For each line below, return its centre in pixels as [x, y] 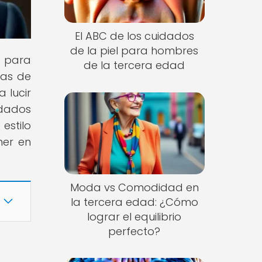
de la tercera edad [135, 65]
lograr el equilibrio [135, 216]
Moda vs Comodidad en [134, 187]
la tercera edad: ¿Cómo [134, 202]
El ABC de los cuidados [134, 36]
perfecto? [135, 231]
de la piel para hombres [135, 51]
